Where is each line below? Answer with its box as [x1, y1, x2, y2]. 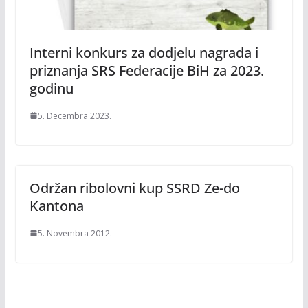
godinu [29, 78, 74, 98]
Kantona [29, 196, 84, 215]
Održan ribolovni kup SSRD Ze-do [29, 178, 240, 197]
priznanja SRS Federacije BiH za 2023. [29, 60, 264, 80]
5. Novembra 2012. [37, 227, 112, 239]
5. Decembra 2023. [37, 109, 111, 122]
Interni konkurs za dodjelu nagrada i [29, 43, 258, 62]
